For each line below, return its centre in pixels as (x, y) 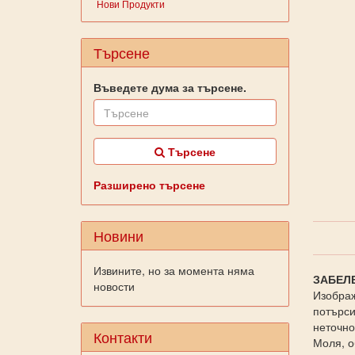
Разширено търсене (149, 185)
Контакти (123, 337)
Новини (118, 235)
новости (114, 286)
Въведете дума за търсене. (170, 87)
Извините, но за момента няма (174, 270)
